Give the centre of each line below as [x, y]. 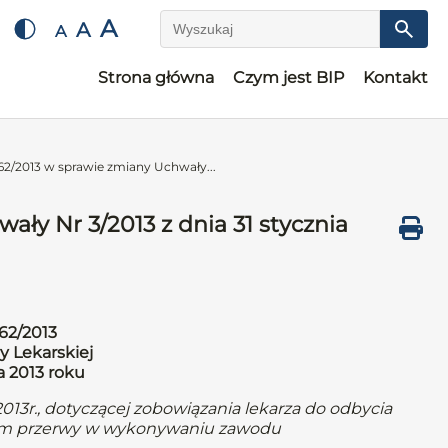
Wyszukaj [198, 38]
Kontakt [395, 77]
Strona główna [156, 77]
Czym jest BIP [288, 77]
